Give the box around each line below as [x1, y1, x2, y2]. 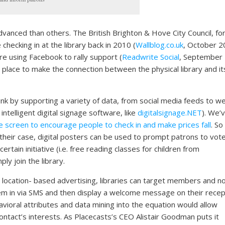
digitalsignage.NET [138, 107, 202, 118]
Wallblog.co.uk [136, 40, 183, 50]
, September [179, 52, 222, 62]
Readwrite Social [122, 52, 179, 62]
